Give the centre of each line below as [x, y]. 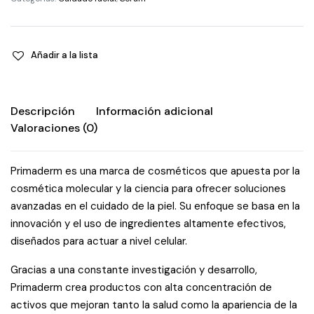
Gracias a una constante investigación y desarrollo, [134, 270]
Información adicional [155, 111]
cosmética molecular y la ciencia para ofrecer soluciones [148, 189]
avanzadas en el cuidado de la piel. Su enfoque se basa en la [155, 206]
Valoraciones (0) [54, 128]
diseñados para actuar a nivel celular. [99, 241]
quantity [55, 63]
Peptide [53, 29]
